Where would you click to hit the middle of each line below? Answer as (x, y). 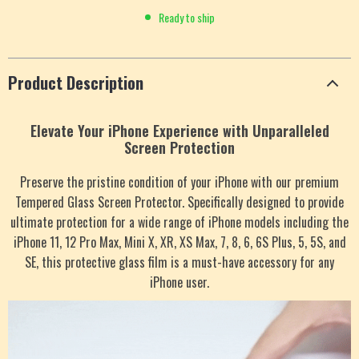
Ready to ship (186, 17)
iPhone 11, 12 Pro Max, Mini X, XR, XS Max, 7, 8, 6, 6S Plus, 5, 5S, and (179, 242)
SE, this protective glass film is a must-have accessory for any (179, 262)
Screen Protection (179, 147)
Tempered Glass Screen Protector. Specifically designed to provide (179, 202)
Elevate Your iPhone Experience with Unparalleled (179, 131)
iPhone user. (179, 282)
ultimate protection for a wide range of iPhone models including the (179, 222)
